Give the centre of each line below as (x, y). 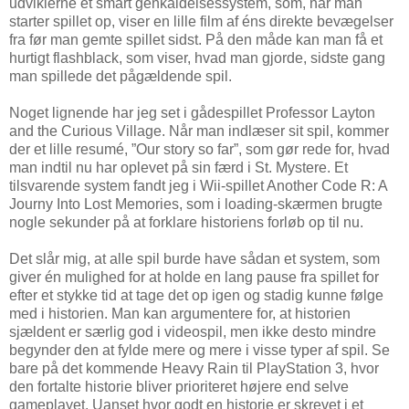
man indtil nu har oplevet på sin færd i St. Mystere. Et (178, 167)
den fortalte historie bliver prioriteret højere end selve (179, 386)
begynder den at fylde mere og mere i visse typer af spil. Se (199, 350)
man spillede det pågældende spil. (121, 76)
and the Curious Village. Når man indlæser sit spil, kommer (199, 131)
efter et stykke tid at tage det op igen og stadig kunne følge (196, 295)
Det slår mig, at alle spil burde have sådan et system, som (194, 258)
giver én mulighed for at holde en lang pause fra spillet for (194, 277)
